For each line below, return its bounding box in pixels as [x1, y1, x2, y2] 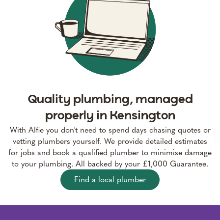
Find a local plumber [74, 174, 146, 184]
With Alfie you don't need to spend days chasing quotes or [9, 125, 211, 135]
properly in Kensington [45, 110, 175, 122]
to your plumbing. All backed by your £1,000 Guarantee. [12, 159, 208, 168]
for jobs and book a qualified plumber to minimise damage [8, 147, 212, 157]
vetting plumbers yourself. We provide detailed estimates [13, 136, 207, 146]
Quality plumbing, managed [27, 93, 193, 106]
